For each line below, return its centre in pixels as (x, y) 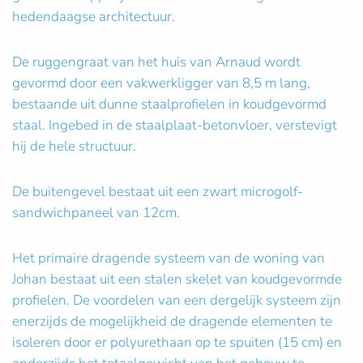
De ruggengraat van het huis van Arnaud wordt (156, 62)
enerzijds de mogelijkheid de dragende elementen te (172, 322)
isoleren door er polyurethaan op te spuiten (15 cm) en (177, 343)
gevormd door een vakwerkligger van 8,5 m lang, (161, 83)
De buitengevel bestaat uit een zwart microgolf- (158, 192)
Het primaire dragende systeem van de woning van (169, 258)
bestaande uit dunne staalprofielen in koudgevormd (169, 105)
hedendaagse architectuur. (94, 17)
